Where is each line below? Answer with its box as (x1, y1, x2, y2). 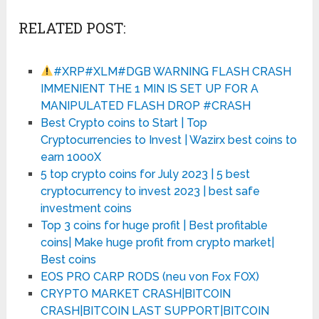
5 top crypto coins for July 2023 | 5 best (40, 167, 250, 181)
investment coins (40, 201, 132, 215)
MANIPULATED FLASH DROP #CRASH (40, 98, 251, 113)
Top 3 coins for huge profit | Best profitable (40, 218, 268, 232)
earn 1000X (40, 150, 101, 164)
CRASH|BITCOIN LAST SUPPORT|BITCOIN (40, 303, 269, 318)
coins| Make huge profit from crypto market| (40, 235, 274, 249)
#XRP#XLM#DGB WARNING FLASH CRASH (53, 64, 291, 78)
